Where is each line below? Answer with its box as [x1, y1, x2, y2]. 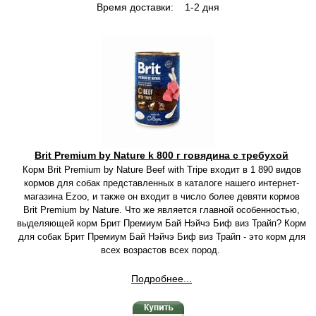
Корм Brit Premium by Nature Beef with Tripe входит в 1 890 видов [22, 164, 301, 175]
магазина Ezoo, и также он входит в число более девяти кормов [23, 191, 300, 202]
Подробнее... [131, 273, 192, 284]
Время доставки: [97, 1, 174, 13]
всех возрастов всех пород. [100, 245, 223, 255]
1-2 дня [182, 1, 219, 13]
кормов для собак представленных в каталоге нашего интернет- [24, 178, 299, 188]
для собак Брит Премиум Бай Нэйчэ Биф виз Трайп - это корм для [18, 231, 305, 242]
